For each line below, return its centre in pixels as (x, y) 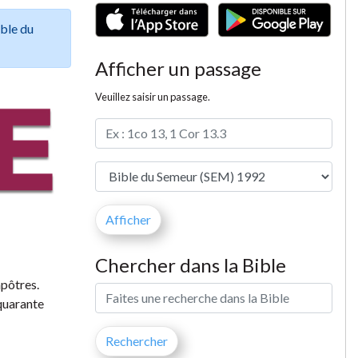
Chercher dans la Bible (190, 265)
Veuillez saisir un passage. (152, 96)
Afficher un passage (178, 68)
